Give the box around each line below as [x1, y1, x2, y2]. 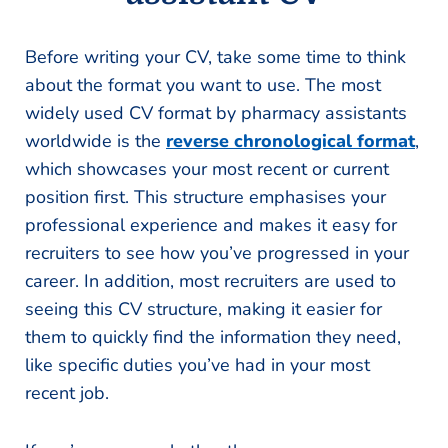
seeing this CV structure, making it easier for [25, 297, 382, 321]
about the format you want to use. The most [25, 73, 381, 97]
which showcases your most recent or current [25, 157, 389, 181]
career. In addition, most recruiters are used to [25, 269, 396, 293]
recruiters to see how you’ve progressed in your [25, 241, 409, 265]
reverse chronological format [166, 129, 415, 153]
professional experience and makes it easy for [25, 213, 397, 237]
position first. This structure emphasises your [25, 185, 386, 209]
